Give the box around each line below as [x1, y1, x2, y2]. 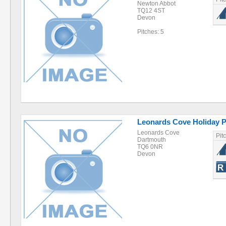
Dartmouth [137, 136, 166, 143]
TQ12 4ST [137, 7, 165, 14]
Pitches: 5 [137, 28, 164, 35]
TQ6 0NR [137, 143, 163, 150]
